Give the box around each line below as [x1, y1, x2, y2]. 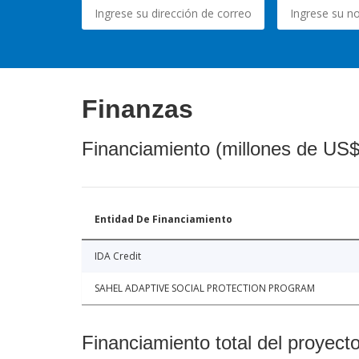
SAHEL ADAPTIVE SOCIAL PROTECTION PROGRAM [95, 281, 315, 296]
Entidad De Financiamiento [95, 212, 232, 227]
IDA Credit [95, 249, 141, 264]
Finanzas [82, 95, 193, 124]
